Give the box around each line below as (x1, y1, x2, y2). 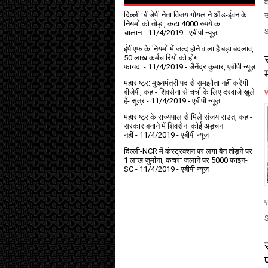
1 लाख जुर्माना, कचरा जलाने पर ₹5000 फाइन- (124, 155, 248, 165)
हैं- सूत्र (124, 96, 145, 105)
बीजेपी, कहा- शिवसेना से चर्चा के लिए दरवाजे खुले (124, 87, 255, 96)
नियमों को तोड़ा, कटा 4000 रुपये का (124, 19, 222, 28)
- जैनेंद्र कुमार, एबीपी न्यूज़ (183, 62, 255, 71)
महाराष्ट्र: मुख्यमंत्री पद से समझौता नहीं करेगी (124, 78, 248, 87)
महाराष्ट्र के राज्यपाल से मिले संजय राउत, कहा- (124, 112, 252, 121)
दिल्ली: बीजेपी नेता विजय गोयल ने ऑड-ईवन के (124, 10, 247, 19)
